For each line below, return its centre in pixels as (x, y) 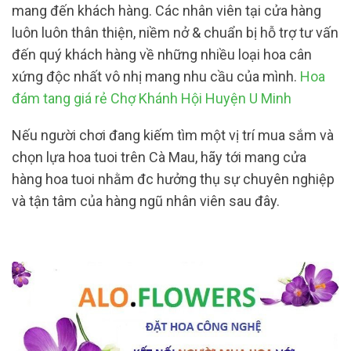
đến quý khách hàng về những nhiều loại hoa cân (162, 54)
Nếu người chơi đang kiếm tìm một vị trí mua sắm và (173, 136)
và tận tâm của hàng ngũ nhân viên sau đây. (147, 201)
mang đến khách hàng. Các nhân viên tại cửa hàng (166, 10)
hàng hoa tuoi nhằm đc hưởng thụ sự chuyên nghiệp (173, 179)
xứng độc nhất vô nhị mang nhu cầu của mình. (156, 76)
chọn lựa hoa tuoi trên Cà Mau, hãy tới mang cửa (159, 157)
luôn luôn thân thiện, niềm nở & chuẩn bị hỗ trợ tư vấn (175, 32)
